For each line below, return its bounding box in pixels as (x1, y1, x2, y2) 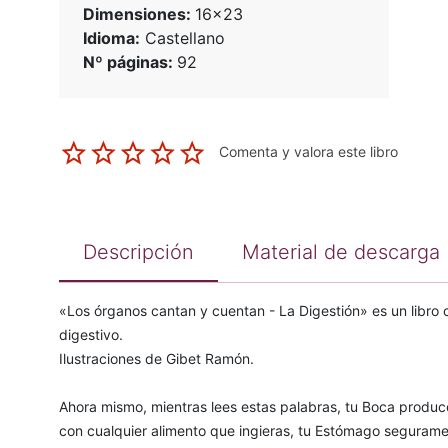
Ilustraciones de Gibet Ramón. (58, 350, 254, 368)
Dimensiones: (82, 4, 195, 25)
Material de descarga (241, 240, 440, 265)
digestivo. (58, 326, 123, 344)
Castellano (139, 28, 225, 49)
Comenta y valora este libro (218, 143, 398, 161)
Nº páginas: (82, 52, 177, 73)
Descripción (82, 240, 194, 265)
